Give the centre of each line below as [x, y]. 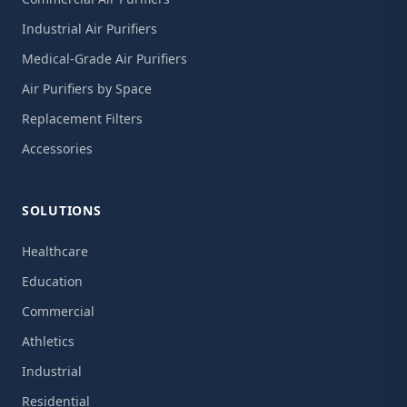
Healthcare [55, 251]
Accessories [57, 149]
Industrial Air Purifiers [89, 29]
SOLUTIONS [62, 210]
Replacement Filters [82, 119]
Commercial [58, 311]
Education [52, 281]
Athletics [48, 341]
